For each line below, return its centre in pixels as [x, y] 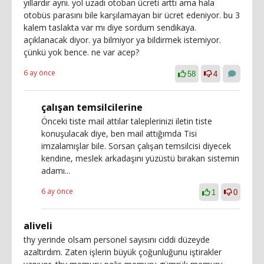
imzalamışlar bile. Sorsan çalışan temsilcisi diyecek [136, 146]
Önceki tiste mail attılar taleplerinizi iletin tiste [127, 121]
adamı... [56, 170]
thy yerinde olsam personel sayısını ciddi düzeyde [117, 239]
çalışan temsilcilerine [92, 107]
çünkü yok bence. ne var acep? [81, 52]
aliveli [38, 225]
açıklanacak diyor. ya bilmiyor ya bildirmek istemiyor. [122, 39]
